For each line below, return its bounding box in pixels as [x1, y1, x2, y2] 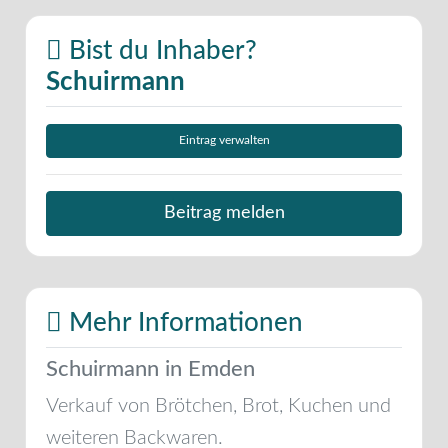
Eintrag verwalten [178, 135, 270, 147]
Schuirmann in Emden [46, 357, 255, 380]
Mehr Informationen [62, 309, 303, 336]
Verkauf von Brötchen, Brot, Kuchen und [46, 395, 391, 416]
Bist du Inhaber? [62, 37, 257, 64]
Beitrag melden [163, 204, 285, 222]
